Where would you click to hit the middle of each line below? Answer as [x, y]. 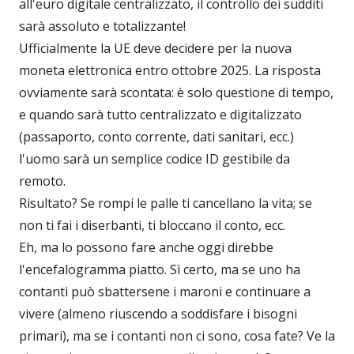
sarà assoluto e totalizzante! [102, 26]
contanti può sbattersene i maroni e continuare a [165, 291]
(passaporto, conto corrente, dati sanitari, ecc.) [156, 136]
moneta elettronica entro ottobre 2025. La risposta [170, 70]
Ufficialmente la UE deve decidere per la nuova [155, 48]
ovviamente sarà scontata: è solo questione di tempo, [176, 92]
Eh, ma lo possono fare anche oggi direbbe [146, 247]
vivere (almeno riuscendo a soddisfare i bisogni [158, 313]
